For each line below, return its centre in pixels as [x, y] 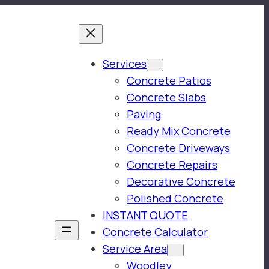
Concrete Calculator [155, 232]
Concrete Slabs [166, 97]
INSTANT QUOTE [145, 215]
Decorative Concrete [181, 181]
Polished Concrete [175, 198]
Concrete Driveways [178, 148]
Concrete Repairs [172, 165]
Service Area [135, 249]
